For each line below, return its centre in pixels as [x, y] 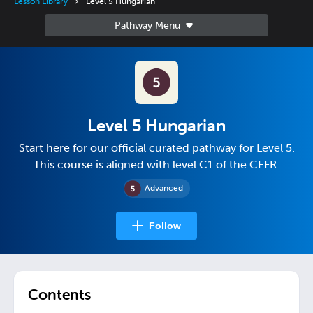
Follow [165, 225]
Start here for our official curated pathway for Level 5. [156, 148]
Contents [59, 294]
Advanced [163, 188]
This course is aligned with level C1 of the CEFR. [156, 165]
